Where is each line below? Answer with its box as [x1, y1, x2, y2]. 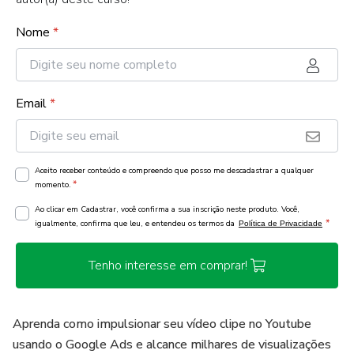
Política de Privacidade [239, 219, 322, 228]
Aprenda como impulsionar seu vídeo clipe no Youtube [13, 315, 311, 333]
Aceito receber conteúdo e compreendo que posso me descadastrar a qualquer [35, 165, 314, 176]
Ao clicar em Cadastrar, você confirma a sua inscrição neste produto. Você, [35, 204, 299, 215]
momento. [35, 179, 71, 190]
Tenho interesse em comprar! [88, 257, 247, 274]
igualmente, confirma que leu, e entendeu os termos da [35, 218, 237, 229]
